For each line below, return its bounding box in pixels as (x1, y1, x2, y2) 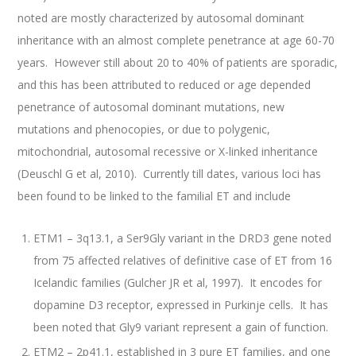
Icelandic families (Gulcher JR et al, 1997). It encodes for (33, 275, 323, 291)
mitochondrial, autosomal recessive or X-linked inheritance (17, 144, 319, 159)
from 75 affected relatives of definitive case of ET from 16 (33, 253, 333, 269)
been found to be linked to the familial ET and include (17, 188, 292, 203)
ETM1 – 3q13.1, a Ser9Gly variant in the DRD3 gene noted (33, 230, 332, 246)
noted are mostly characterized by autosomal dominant (17, 10, 305, 25)
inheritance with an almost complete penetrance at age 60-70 (17, 33, 335, 48)
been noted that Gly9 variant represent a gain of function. (33, 319, 329, 335)
